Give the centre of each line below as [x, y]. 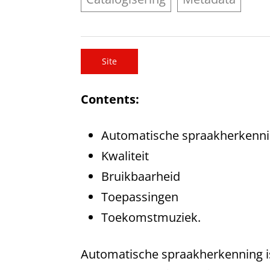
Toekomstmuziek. [151, 218]
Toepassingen [140, 197]
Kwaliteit [125, 156]
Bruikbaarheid [140, 177]
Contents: [110, 99]
